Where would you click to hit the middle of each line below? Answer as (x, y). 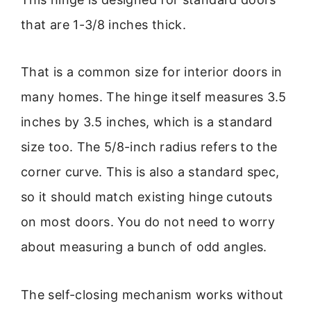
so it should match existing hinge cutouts (147, 197)
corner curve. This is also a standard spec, (150, 172)
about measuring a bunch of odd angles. (144, 247)
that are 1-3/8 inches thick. (104, 24)
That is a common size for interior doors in (152, 72)
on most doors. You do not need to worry (148, 222)
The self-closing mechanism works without (152, 294)
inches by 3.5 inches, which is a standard (147, 122)
